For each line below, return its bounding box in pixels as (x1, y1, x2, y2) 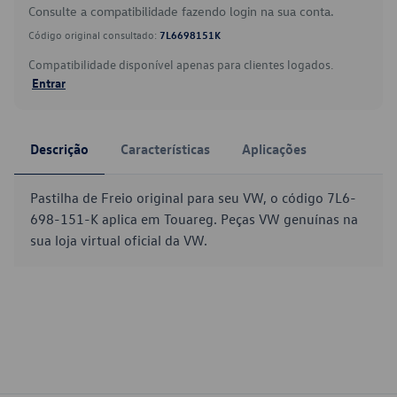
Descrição (30, 140, 89, 158)
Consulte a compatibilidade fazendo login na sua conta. (28, 3, 334, 19)
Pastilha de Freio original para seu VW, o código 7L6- (30, 189, 356, 206)
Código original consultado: (28, 27, 160, 42)
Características (121, 140, 210, 158)
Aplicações (242, 140, 307, 158)
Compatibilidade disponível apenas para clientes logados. (28, 56, 333, 73)
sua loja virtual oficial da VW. (30, 231, 207, 249)
